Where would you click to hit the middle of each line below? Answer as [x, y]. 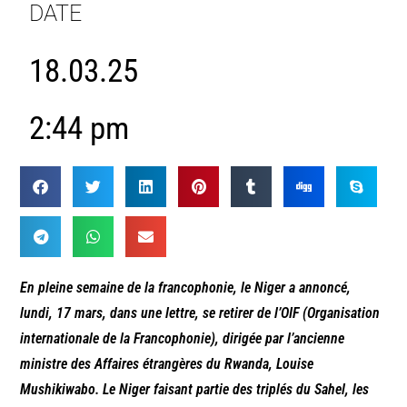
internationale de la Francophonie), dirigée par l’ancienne [183, 339]
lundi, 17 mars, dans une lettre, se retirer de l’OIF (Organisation [200, 313]
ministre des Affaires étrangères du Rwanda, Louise [167, 364]
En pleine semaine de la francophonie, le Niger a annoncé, [186, 288]
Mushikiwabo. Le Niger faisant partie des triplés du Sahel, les [195, 390]
